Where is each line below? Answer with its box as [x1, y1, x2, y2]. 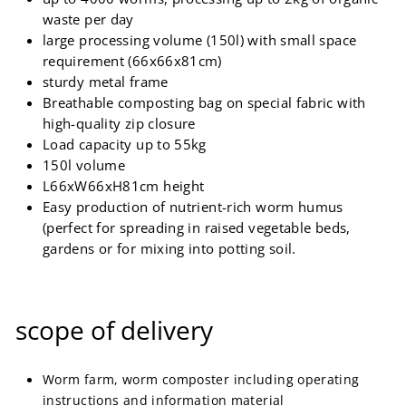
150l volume [43, 156, 126, 175]
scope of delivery [15, 313, 213, 348]
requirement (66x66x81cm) [43, 52, 222, 71]
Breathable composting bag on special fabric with [43, 93, 366, 112]
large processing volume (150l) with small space [43, 31, 357, 50]
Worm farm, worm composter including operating [43, 371, 360, 389]
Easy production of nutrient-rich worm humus [43, 198, 343, 217]
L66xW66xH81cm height [43, 177, 205, 196]
